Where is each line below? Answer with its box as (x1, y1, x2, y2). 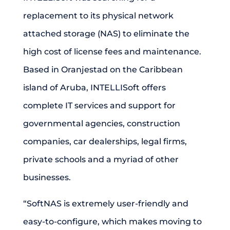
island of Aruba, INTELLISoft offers (23, 83, 166, 92)
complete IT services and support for (23, 101, 176, 110)
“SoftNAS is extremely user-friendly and (23, 199, 188, 208)
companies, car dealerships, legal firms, (23, 137, 187, 146)
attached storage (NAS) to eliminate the (23, 29, 189, 39)
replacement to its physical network (23, 11, 174, 21)
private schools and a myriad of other (23, 155, 179, 164)
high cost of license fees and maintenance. (23, 47, 201, 56)
